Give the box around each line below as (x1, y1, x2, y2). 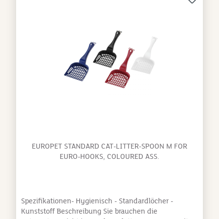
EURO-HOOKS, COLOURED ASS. (60, 152, 159, 161)
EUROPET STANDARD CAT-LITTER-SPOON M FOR (32, 141, 187, 151)
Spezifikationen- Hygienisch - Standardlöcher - (21, 196, 173, 205)
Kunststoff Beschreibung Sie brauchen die (21, 206, 157, 216)
